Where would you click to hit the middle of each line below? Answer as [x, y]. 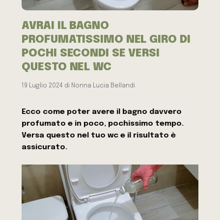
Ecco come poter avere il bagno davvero [102, 112]
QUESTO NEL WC [67, 67]
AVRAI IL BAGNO [65, 26]
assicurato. [45, 148]
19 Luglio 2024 [42, 85]
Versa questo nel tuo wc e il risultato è [99, 136]
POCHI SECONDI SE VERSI [91, 53]
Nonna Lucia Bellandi [103, 85]
